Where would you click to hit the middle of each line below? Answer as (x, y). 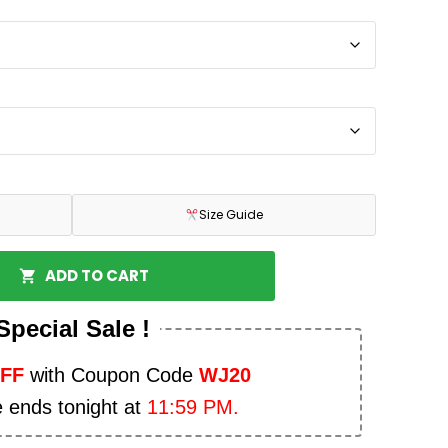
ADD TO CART (97, 276)
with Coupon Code (111, 375)
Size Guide (231, 215)
